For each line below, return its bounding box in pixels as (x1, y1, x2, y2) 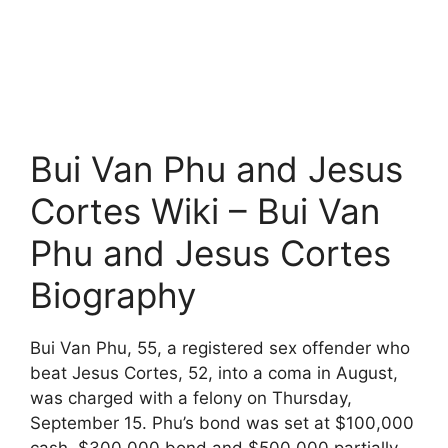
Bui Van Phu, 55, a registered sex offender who (30, 337, 410, 358)
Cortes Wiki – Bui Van (30, 189, 380, 232)
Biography (30, 273, 196, 316)
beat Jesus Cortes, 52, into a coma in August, (30, 362, 398, 383)
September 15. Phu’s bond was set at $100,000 (30, 412, 414, 433)
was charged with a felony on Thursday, (30, 387, 352, 408)
